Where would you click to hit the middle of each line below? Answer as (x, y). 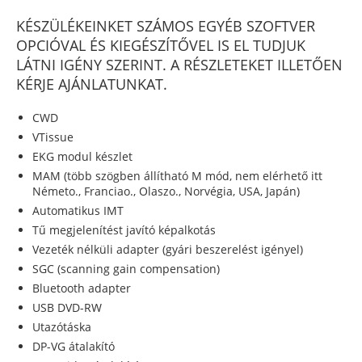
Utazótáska (62, 327)
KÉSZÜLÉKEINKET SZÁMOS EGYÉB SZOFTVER (166, 26)
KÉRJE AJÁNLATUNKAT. (92, 84)
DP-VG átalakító (74, 347)
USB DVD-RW (67, 308)
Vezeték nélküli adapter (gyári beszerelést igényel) (168, 250)
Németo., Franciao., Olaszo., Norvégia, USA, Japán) (166, 192)
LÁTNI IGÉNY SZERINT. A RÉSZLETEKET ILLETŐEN (179, 65)
